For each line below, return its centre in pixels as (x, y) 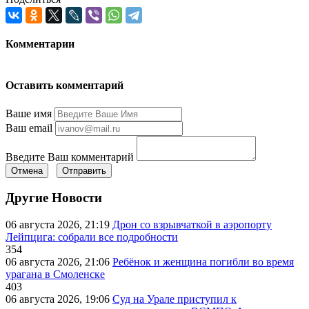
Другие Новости (54, 198)
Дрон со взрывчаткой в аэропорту (192, 225)
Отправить (84, 170)
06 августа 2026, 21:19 (59, 225)
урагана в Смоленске (55, 275)
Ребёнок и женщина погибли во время (203, 262)
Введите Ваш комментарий (70, 157)
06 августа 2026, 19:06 (59, 299)
